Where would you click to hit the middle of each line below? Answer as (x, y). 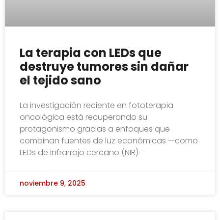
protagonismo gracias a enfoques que (95, 129)
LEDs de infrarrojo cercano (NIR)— (82, 152)
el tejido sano (60, 80)
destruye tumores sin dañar (104, 66)
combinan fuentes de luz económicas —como (109, 140)
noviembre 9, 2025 (53, 183)
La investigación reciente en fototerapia (96, 105)
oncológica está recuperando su (83, 117)
